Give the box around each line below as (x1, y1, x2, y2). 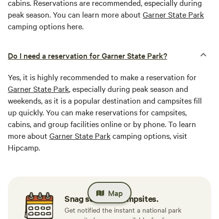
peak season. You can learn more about (8, 9, 143, 20)
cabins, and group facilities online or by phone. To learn (8, 118, 196, 129)
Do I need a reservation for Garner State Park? (8, 50, 167, 61)
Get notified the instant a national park (65, 205, 181, 215)
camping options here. (8, 21, 84, 31)
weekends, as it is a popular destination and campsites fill (8, 95, 202, 106)
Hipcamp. (8, 142, 40, 153)
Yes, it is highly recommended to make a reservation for (8, 71, 197, 82)
